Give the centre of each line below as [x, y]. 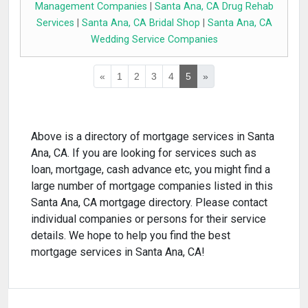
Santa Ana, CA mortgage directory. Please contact [149, 203]
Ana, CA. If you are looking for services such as [144, 153]
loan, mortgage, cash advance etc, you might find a [151, 170]
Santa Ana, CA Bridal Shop [141, 23]
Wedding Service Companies [154, 40]
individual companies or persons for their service [148, 219]
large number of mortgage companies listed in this [152, 186]
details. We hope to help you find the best [131, 236]
